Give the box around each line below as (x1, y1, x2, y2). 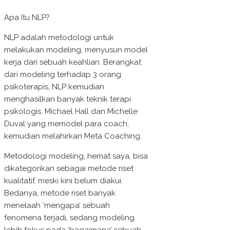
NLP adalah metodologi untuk (4, 33, 114, 43)
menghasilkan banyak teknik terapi (4, 94, 131, 104)
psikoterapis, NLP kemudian (4, 82, 104, 92)
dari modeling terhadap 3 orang (4, 70, 121, 80)
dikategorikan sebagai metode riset (4, 164, 133, 174)
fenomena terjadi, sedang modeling (4, 213, 135, 223)
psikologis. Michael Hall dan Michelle (4, 107, 138, 117)
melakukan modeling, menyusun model (4, 45, 148, 55)
